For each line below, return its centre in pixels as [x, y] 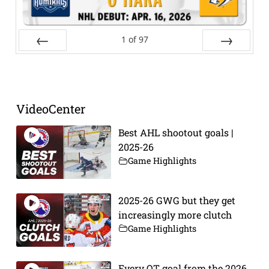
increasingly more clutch [175, 214]
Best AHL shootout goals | [176, 133]
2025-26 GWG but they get [177, 200]
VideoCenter [50, 109]
